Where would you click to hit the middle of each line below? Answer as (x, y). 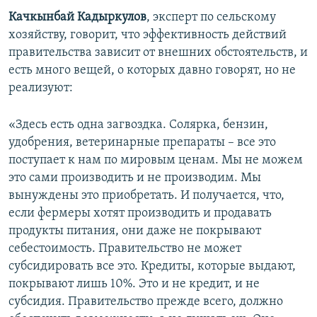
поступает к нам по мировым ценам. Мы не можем (156, 160)
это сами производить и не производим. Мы (135, 178)
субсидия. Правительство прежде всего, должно (146, 302)
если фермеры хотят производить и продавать (140, 213)
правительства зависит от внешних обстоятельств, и (158, 53)
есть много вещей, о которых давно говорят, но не (152, 70)
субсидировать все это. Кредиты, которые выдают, (152, 266)
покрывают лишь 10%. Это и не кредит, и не (134, 284)
